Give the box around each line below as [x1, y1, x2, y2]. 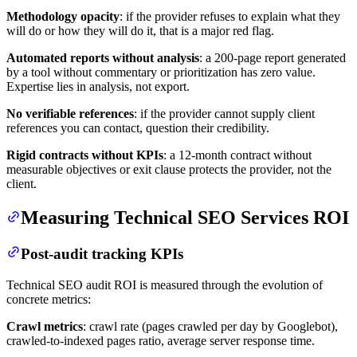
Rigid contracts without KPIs [6, 148, 163, 163]
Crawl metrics [6, 319, 83, 333]
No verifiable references [6, 107, 134, 121]
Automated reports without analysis [6, 51, 199, 65]
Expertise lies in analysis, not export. [6, 80, 190, 94]
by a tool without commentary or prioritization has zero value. [6, 65, 316, 80]
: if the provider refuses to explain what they [120, 10, 340, 24]
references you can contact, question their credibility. [6, 121, 269, 135]
